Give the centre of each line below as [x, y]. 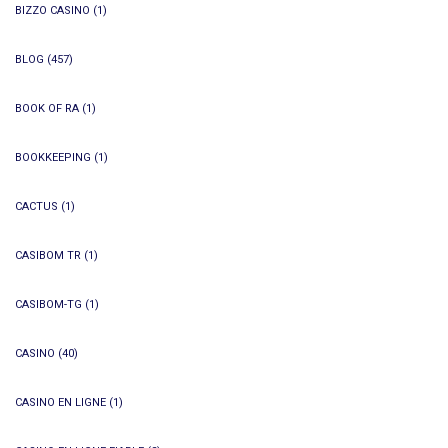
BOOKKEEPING [53, 157]
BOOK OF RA [47, 108]
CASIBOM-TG [48, 304]
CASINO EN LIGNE [60, 402]
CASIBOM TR [48, 255]
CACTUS [36, 206]
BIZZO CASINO [52, 10]
